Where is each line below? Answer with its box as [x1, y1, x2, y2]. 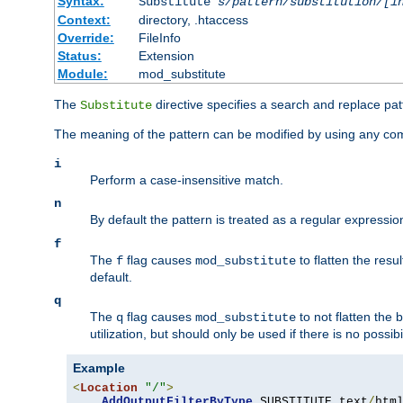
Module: [57, 66, 108, 81]
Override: [57, 30, 114, 45]
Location [80, 381, 138, 395]
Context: [57, 12, 111, 27]
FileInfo [138, 30, 181, 45]
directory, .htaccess [138, 12, 248, 27]
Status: [57, 48, 102, 63]
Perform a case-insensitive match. [90, 172, 283, 187]
